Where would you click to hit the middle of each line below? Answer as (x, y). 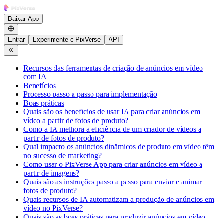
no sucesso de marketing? (63, 155)
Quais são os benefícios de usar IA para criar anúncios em (112, 111)
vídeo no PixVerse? (53, 208)
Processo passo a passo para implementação (90, 94)
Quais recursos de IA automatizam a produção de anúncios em (119, 199)
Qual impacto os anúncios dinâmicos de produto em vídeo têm (119, 146)
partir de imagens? (51, 173)
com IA (35, 76)
